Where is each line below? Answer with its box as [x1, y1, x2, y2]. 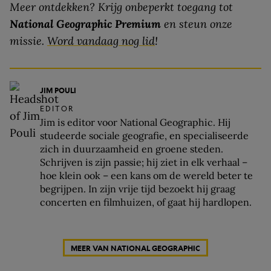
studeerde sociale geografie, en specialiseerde [40, 129, 249, 142]
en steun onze [161, 17, 232, 31]
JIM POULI [40, 85, 76, 96]
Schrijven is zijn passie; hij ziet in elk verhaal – [40, 156, 247, 169]
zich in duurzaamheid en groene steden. [40, 143, 223, 155]
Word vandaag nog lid [47, 34, 155, 48]
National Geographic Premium [10, 17, 161, 31]
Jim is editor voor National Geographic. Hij [40, 116, 230, 129]
